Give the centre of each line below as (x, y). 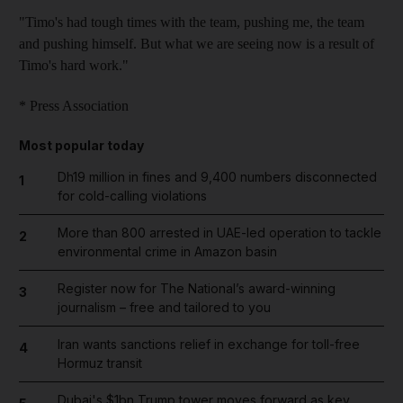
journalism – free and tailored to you (164, 307)
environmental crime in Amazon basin (167, 251)
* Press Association (74, 106)
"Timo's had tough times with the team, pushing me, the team (192, 22)
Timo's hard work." (74, 65)
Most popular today (81, 145)
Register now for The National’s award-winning (196, 288)
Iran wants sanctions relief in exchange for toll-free (208, 344)
